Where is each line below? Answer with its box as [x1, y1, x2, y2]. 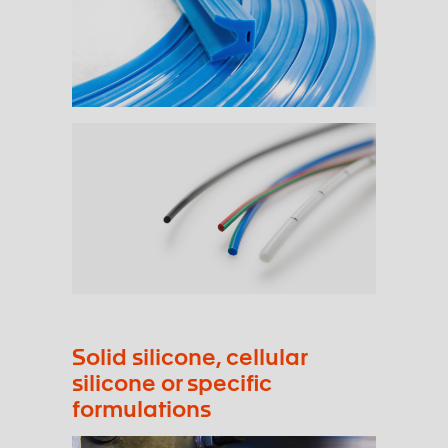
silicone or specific [72, 366, 272, 397]
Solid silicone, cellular [72, 340, 307, 371]
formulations [72, 392, 211, 423]
